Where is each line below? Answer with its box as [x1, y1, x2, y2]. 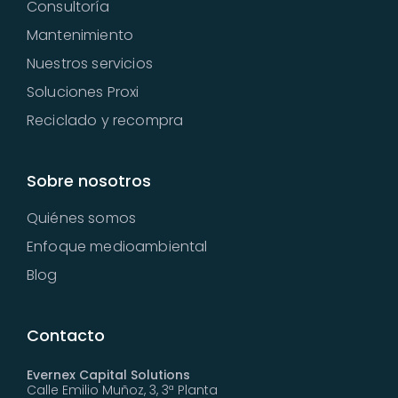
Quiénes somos [27, 208, 137, 229]
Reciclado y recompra [27, 110, 184, 131]
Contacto [27, 324, 105, 347]
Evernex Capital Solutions [27, 366, 190, 385]
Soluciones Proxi [27, 82, 139, 103]
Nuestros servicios [27, 53, 153, 75]
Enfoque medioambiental [27, 236, 208, 258]
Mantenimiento [27, 25, 134, 46]
